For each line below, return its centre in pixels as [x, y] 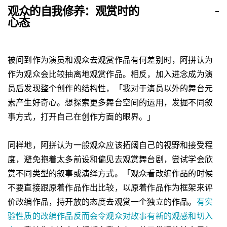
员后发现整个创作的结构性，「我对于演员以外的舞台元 [110, 88]
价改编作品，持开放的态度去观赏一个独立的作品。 [102, 202]
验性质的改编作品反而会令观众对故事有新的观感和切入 [110, 216]
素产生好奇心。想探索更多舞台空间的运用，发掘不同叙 [110, 102]
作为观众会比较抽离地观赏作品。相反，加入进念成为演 [110, 74]
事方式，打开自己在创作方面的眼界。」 [82, 117]
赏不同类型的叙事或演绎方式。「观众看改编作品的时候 [110, 173]
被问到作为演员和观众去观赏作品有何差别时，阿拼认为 [110, 60]
